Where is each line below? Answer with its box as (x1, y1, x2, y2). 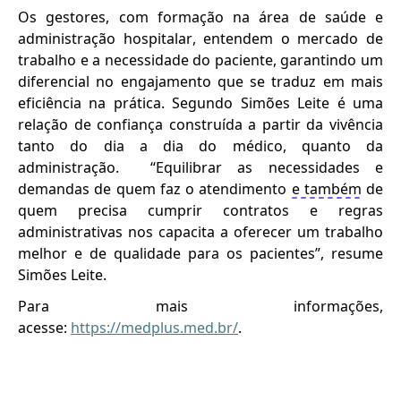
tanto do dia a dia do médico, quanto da (18, 136, 383, 157)
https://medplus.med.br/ (71, 318, 238, 338)
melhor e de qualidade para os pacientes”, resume (18, 243, 383, 264)
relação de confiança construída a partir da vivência (18, 115, 383, 135)
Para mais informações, (18, 296, 383, 317)
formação (157, 7, 233, 28)
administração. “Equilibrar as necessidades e (18, 158, 383, 178)
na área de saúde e (233, 7, 383, 28)
